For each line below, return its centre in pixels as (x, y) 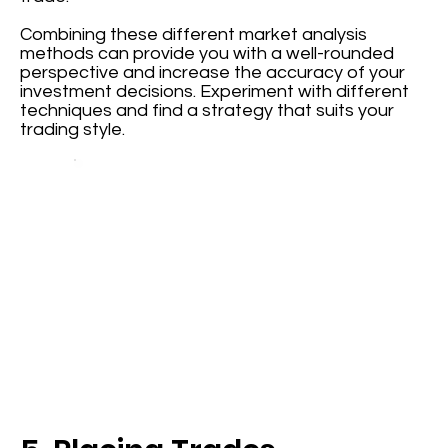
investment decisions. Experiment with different (215, 92)
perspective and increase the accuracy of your (213, 73)
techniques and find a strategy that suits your (207, 111)
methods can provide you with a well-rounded (207, 54)
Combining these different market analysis (194, 35)
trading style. (73, 130)
